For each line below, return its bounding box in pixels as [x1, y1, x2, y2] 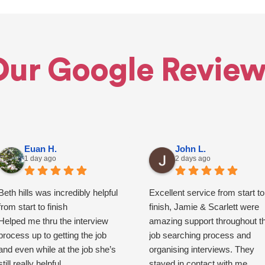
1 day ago [24, 154, 57, 163]
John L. [174, 144, 206, 154]
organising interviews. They [148, 244, 254, 255]
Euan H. [24, 144, 57, 154]
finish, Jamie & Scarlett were [148, 202, 259, 212]
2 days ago [174, 154, 211, 163]
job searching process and [148, 230, 251, 241]
